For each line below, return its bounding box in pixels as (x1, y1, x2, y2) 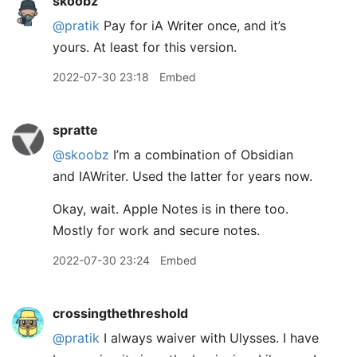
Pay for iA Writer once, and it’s (100, 18, 286, 33)
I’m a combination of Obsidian (109, 147, 293, 163)
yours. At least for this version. (53, 39, 237, 55)
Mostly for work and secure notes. (53, 222, 260, 238)
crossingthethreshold (53, 305, 188, 321)
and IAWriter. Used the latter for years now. (53, 168, 312, 184)
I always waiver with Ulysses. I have (100, 330, 319, 346)
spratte (53, 122, 98, 138)
